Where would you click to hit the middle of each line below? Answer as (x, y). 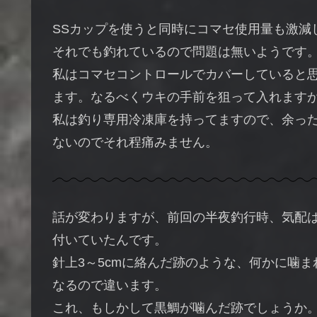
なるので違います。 (110, 286)
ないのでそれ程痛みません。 (135, 142)
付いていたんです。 (110, 240)
